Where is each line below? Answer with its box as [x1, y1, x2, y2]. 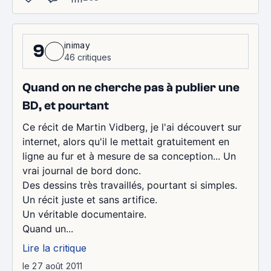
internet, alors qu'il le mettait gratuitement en [22, 135, 229, 148]
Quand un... [22, 223, 73, 235]
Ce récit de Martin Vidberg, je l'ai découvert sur [22, 121, 241, 133]
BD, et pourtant [22, 99, 109, 113]
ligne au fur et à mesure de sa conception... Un [22, 150, 236, 162]
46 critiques [64, 52, 111, 62]
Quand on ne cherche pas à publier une [22, 80, 240, 94]
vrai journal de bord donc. [22, 165, 141, 177]
